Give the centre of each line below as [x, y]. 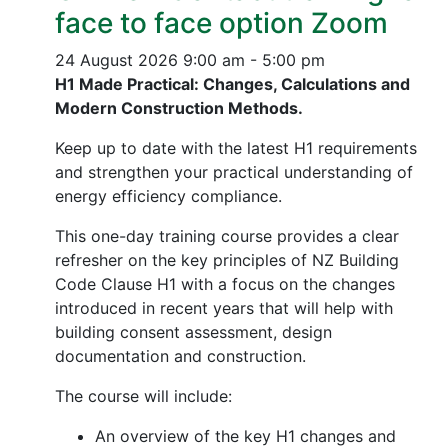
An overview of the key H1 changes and [245, 436]
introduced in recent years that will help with [224, 308]
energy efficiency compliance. [168, 196]
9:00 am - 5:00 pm [254, 60]
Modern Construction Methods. [179, 108]
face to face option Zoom [221, 23]
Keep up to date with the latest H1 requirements [236, 148]
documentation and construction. [180, 356]
